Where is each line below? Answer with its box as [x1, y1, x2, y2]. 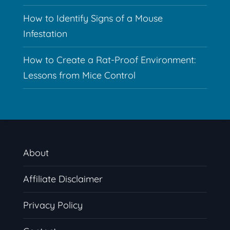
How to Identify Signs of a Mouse [23, 12, 163, 25]
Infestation [23, 28, 67, 40]
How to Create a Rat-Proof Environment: [23, 54, 196, 66]
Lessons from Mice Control [23, 69, 136, 82]
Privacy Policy [23, 199, 83, 212]
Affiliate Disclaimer [23, 173, 103, 185]
